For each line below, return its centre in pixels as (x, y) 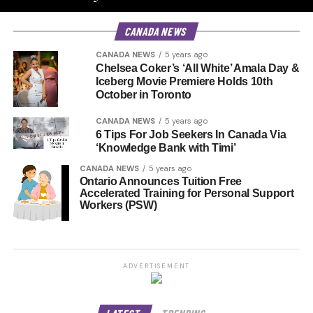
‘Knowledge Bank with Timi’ (166, 148)
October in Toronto (144, 95)
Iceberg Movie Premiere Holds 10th (184, 81)
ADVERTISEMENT (156, 267)
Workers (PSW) (118, 205)
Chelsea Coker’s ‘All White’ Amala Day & (197, 68)
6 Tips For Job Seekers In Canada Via (191, 134)
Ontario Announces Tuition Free (161, 181)
